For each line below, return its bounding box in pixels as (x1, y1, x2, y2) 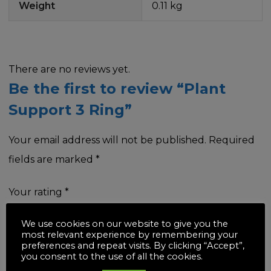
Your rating (8, 186, 65, 198)
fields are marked (8, 153, 96, 165)
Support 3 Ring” (8, 100, 132, 119)
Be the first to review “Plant (8, 79, 226, 97)
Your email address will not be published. (8, 134, 206, 146)
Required (209, 134, 255, 146)
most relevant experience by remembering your (21, 229, 238, 240)
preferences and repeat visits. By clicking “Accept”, (21, 240, 244, 251)
